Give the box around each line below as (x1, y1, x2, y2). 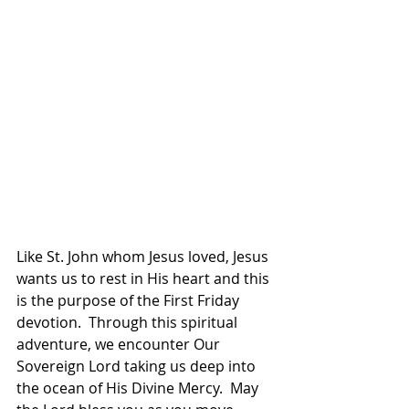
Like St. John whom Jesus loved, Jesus (16, 246, 272, 267)
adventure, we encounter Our (16, 334, 224, 355)
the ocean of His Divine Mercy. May (16, 378, 262, 399)
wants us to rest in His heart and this (16, 268, 273, 289)
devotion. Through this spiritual (16, 312, 241, 333)
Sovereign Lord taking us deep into (16, 356, 259, 377)
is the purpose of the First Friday (16, 290, 243, 311)
